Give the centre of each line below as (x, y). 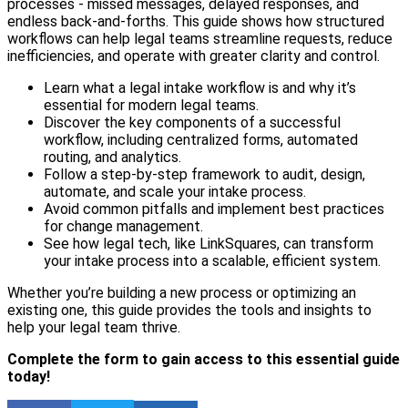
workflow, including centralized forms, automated (201, 139)
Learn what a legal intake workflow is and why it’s (200, 87)
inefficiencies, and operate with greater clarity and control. (194, 56)
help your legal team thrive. (94, 327)
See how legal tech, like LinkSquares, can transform (209, 243)
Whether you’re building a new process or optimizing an (182, 292)
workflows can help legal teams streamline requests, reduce (200, 38)
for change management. (123, 226)
